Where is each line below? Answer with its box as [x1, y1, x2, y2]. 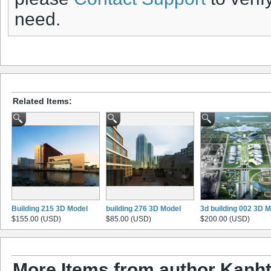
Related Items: [13, 96, 72, 106]
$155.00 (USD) [11, 214, 61, 223]
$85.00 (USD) [106, 214, 151, 223]
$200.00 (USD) [200, 214, 250, 223]
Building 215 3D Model [11, 204, 88, 213]
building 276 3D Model [106, 204, 181, 213]
